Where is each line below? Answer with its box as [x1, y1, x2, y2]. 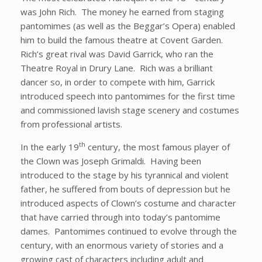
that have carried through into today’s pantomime [20, 211, 220, 223]
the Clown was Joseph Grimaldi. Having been [20, 155, 201, 167]
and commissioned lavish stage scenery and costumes [20, 104, 239, 116]
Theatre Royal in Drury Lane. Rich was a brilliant [20, 62, 213, 74]
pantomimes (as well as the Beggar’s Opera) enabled [20, 20, 235, 32]
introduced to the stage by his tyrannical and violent [20, 169, 229, 181]
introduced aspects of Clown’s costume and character [20, 197, 236, 209]
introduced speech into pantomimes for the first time [20, 90, 235, 102]
